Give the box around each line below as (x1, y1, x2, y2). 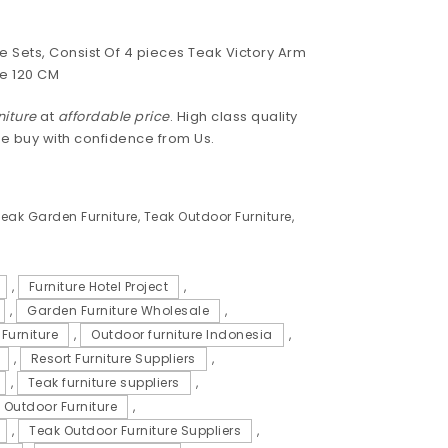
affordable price (57, 106, 170, 126)
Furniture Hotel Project (28, 278, 169, 296)
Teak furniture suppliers (27, 374, 180, 392)
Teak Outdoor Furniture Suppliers (29, 422, 242, 440)
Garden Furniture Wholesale (27, 302, 210, 320)
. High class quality (169, 106, 298, 126)
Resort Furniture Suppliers (30, 350, 196, 368)
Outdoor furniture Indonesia (91, 326, 273, 344)
